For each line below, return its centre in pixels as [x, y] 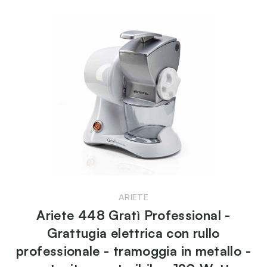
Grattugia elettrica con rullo [133, 233]
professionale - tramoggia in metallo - [133, 251]
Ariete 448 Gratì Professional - [133, 215]
